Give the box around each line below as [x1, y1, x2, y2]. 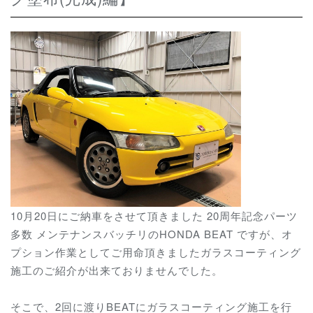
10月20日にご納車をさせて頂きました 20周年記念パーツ [10, 208, 298, 223]
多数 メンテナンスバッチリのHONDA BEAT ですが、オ [10, 226, 293, 241]
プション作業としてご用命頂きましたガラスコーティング [10, 244, 301, 259]
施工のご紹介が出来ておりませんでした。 [10, 262, 223, 277]
